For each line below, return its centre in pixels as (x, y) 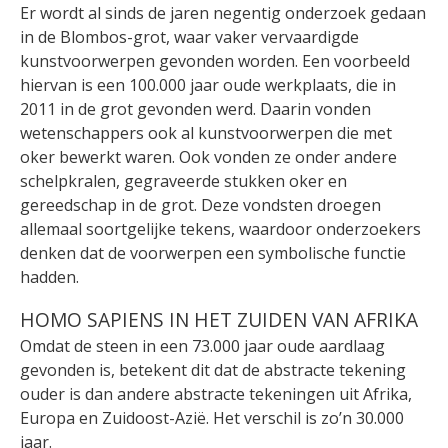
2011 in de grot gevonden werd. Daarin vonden (195, 108)
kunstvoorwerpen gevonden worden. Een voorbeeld (215, 60)
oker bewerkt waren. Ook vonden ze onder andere (208, 156)
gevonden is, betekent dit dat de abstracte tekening (213, 370)
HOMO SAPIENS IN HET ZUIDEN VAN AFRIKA (219, 319)
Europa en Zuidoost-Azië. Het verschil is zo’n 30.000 (212, 418)
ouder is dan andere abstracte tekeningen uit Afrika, (216, 394)
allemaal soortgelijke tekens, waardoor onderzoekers (220, 228)
